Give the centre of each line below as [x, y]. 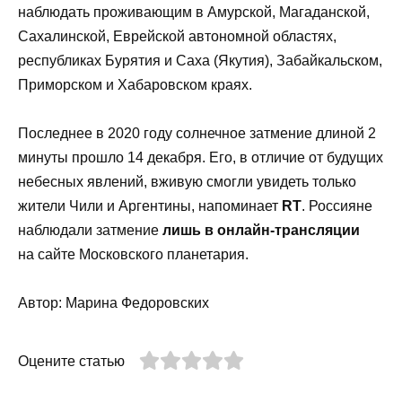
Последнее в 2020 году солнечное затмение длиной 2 [197, 134]
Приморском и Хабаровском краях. [135, 85]
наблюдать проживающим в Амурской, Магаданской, [194, 13]
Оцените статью [71, 362]
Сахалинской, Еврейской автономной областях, [177, 37]
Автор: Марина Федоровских [114, 303]
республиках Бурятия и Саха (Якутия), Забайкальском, [200, 61]
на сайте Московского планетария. [133, 255]
